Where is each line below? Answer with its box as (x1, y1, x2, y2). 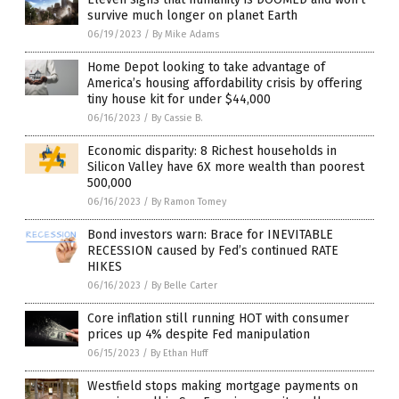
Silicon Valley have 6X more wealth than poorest (87, 159, 364, 175)
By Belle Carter (151, 279, 217, 291)
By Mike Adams (152, 28, 219, 40)
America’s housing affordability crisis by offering (87, 75, 362, 91)
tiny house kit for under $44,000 (87, 91, 271, 107)
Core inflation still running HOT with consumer (87, 310, 349, 326)
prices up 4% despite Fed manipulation (87, 326, 310, 342)
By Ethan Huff (151, 346, 208, 359)
